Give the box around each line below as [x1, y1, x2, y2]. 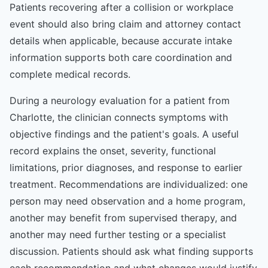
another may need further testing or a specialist [10, 228, 226, 240]
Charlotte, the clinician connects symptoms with [10, 111, 228, 123]
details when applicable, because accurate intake [10, 34, 232, 47]
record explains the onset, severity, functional [10, 144, 216, 157]
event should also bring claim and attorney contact [10, 17, 241, 30]
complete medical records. [10, 68, 130, 80]
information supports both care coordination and [10, 51, 232, 63]
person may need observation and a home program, [10, 194, 245, 207]
